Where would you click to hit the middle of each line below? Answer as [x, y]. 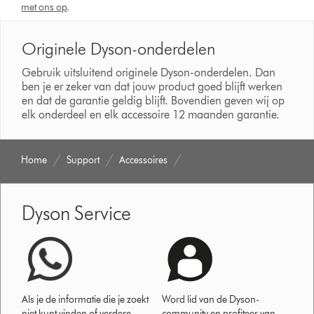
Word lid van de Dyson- [211, 299]
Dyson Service [77, 213]
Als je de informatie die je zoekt [86, 299]
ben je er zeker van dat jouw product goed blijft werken [152, 86]
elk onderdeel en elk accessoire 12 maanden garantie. [151, 114]
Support [83, 160]
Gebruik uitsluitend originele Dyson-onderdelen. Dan [149, 72]
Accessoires [144, 160]
